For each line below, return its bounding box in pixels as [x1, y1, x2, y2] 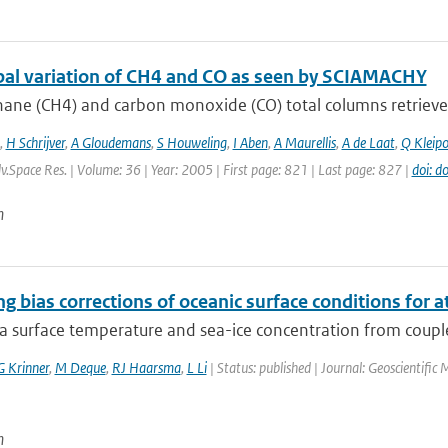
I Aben [232, 133, 268, 152]
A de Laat [341, 133, 395, 152]
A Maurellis [273, 133, 336, 152]
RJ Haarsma [111, 358, 181, 377]
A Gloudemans [70, 133, 151, 152]
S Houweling [156, 133, 227, 152]
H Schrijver [5, 133, 65, 152]
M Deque [54, 358, 106, 377]
